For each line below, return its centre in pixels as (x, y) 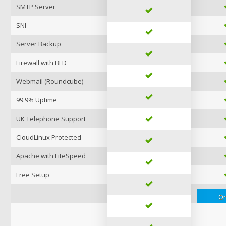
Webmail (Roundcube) (50, 81)
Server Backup (39, 44)
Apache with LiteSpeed (51, 156)
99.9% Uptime (37, 100)
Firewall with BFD (41, 63)
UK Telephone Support (51, 119)
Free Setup (33, 175)
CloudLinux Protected (49, 137)
